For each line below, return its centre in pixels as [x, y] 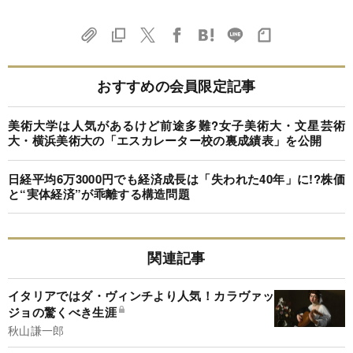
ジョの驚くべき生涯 [62, 312]
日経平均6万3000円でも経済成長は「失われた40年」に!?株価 [176, 178]
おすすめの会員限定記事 [176, 86]
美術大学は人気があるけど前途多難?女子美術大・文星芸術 [176, 126]
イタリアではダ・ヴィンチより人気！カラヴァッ [141, 295]
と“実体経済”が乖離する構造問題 [99, 193]
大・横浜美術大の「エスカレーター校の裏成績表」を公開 [165, 141]
